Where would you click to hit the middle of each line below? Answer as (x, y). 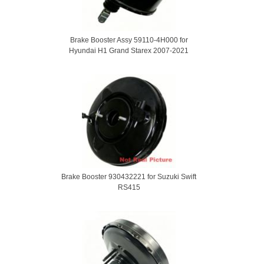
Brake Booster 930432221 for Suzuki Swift (129, 177)
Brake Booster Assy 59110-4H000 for (129, 40)
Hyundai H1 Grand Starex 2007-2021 (129, 51)
